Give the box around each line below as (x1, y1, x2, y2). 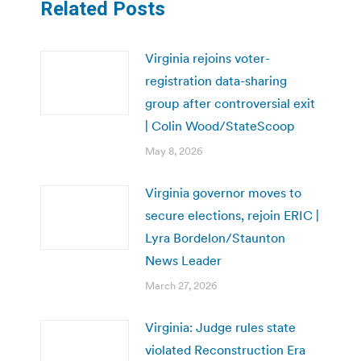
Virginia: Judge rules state (145, 318, 296, 335)
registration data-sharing (145, 72, 287, 89)
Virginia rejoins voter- (145, 49, 270, 66)
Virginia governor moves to (145, 184, 301, 201)
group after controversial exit (145, 94, 315, 111)
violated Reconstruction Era (145, 341, 305, 358)
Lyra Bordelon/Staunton (145, 229, 285, 246)
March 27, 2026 (145, 278, 218, 293)
